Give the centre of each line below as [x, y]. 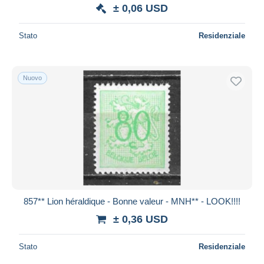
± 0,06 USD [141, 8]
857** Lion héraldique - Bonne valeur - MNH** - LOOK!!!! [132, 201]
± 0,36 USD [141, 219]
